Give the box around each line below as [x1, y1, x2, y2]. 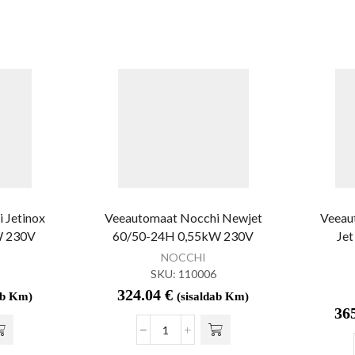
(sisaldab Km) [177, 290, 250, 303]
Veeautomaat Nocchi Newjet [104, 210, 262, 226]
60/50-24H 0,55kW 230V [113, 228, 254, 244]
